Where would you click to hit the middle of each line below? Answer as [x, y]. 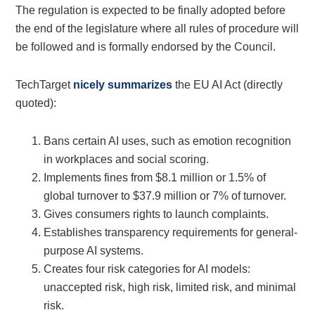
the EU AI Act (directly [228, 85]
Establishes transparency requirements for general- [171, 233]
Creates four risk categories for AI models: [147, 269]
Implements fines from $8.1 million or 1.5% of [155, 178]
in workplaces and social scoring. [127, 160]
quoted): [36, 103]
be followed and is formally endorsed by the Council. [146, 47]
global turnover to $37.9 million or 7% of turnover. [165, 196]
